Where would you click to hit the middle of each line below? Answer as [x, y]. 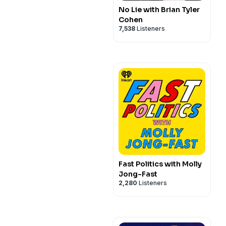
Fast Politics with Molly [160, 164]
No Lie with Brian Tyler [159, 10]
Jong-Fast [138, 174]
